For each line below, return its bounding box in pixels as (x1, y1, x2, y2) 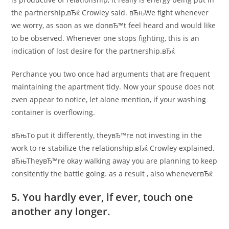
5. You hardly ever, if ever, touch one (11, 190, 194, 204)
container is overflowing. (11, 107, 96, 117)
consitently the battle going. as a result (11, 169, 147, 178)
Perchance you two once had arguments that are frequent (11, 69, 211, 79)
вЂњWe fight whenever (127, 8, 209, 17)
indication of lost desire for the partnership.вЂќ (11, 46, 175, 56)
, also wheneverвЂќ (147, 169, 213, 178)
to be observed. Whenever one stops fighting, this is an (11, 33, 200, 43)
